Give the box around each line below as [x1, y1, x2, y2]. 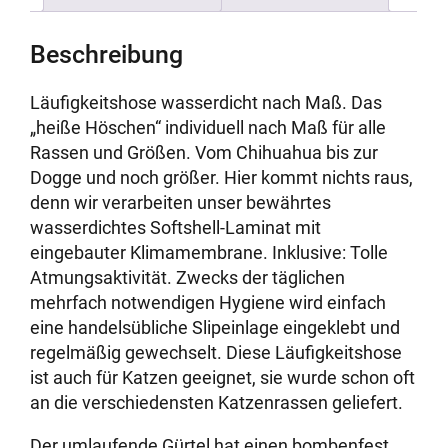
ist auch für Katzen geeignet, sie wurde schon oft [30, 367, 416, 389]
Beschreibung [30, 39, 184, 69]
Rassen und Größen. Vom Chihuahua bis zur [30, 142, 379, 164]
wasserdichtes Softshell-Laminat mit [30, 217, 322, 239]
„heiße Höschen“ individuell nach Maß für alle [30, 117, 387, 139]
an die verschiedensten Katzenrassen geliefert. [30, 392, 404, 414]
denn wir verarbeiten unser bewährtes [30, 192, 332, 214]
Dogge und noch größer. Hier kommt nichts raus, [30, 167, 414, 189]
